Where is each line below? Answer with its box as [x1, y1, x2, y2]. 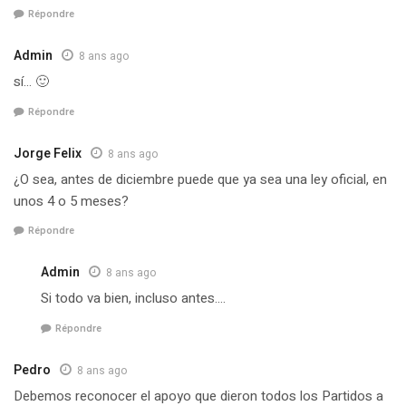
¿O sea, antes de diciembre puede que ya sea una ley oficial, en [14, 169, 387, 189]
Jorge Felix [14, 143, 82, 163]
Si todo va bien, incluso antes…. [41, 288, 226, 309]
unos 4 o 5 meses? [14, 190, 129, 211]
